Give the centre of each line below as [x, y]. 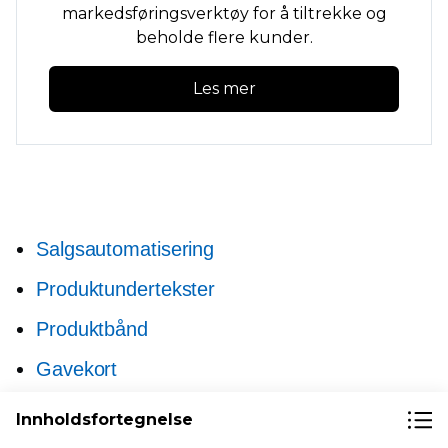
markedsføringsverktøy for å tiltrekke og [224, 13]
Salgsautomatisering [125, 248]
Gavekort [77, 368]
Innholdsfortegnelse [104, 419]
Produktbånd [92, 328]
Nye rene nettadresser [134, 408]
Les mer [224, 88]
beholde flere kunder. [224, 37]
